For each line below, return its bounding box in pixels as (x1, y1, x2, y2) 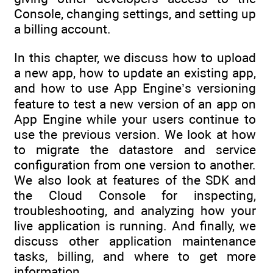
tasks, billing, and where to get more (14, 248, 256, 264)
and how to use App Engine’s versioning (14, 80, 256, 96)
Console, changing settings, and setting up (14, 6, 256, 22)
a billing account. (14, 21, 111, 37)
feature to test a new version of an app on (14, 96, 256, 112)
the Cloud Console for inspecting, (14, 187, 256, 203)
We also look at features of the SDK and (14, 172, 256, 188)
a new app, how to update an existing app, (14, 65, 256, 80)
